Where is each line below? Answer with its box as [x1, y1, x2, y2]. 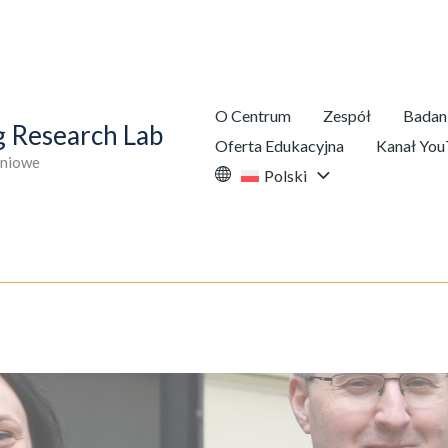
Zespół [323, 106, 371, 125]
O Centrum [215, 106, 291, 125]
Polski [263, 166, 307, 185]
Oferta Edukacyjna [215, 136, 344, 155]
